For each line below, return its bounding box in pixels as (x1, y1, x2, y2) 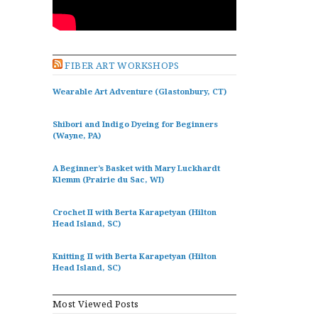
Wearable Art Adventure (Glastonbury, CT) (53, 85, 226, 97)
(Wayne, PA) (53, 129, 101, 141)
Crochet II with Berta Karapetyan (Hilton (53, 206, 216, 217)
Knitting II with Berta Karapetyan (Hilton (53, 250, 216, 261)
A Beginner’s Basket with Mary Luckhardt (53, 162, 220, 173)
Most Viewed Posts (53, 297, 139, 310)
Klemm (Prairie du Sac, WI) (53, 173, 164, 185)
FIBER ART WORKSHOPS (65, 58, 180, 72)
